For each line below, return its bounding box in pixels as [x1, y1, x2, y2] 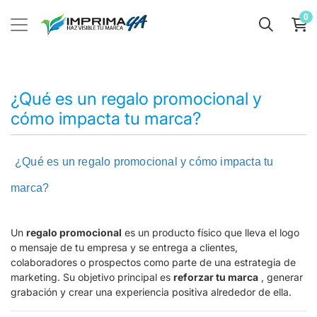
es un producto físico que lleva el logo [122, 226, 299, 238]
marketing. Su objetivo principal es [11, 271, 173, 283]
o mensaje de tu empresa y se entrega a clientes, [11, 241, 238, 253]
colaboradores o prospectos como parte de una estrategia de [11, 256, 296, 268]
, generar [258, 271, 303, 283]
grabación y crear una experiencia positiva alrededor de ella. [11, 286, 292, 298]
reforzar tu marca [173, 271, 258, 283]
